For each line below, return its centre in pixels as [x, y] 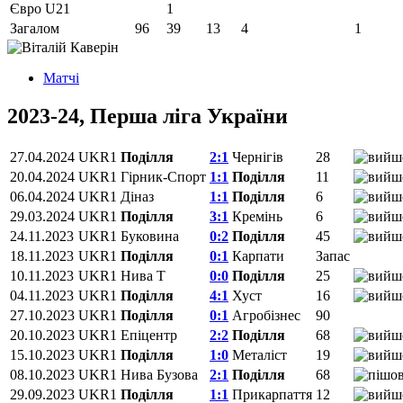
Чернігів [258, 157]
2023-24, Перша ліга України [148, 116]
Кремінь [257, 217]
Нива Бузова [159, 375]
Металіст [260, 355]
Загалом [35, 29]
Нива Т [143, 276]
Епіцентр [149, 336]
